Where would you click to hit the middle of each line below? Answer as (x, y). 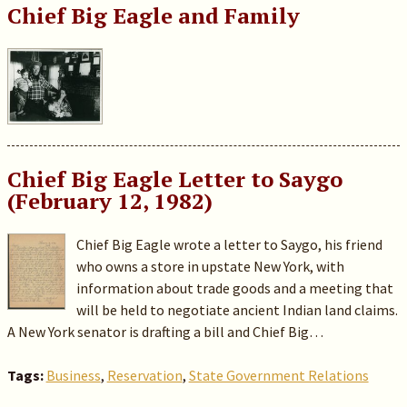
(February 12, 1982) (109, 201)
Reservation (144, 375)
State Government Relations (278, 375)
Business (73, 375)
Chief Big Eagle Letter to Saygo (174, 179)
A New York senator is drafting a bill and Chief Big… (165, 332)
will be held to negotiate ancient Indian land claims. (238, 310)
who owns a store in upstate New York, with (211, 266)
